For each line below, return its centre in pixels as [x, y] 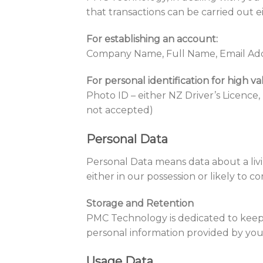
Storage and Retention [140, 203]
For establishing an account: [152, 39]
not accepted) [120, 110]
